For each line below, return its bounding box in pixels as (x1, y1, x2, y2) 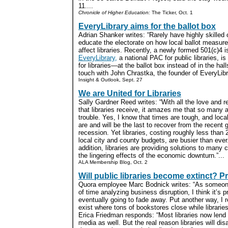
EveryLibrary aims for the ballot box (78, 21, 216, 31)
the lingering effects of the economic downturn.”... (78, 151, 224, 159)
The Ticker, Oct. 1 (150, 9, 193, 15)
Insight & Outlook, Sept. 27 (78, 76, 142, 82)
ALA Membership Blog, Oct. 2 (78, 159, 148, 165)
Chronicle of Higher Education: (78, 9, 150, 15)
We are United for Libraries (78, 89, 181, 98)
